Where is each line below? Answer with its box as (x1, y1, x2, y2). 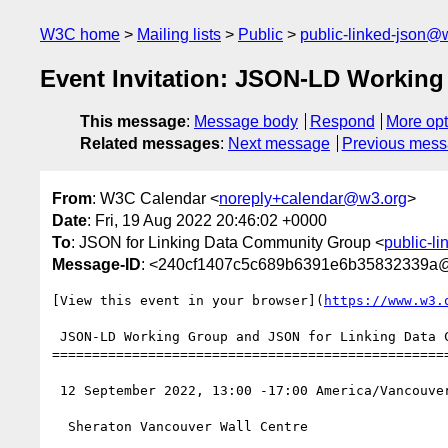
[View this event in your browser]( (52, 292, 324, 308)
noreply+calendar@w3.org (219, 189, 407, 207)
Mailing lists (137, 26, 221, 43)
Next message (228, 135, 330, 153)
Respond (309, 113, 375, 131)
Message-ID (52, 255, 141, 273)
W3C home (40, 26, 120, 43)
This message (80, 113, 186, 131)
